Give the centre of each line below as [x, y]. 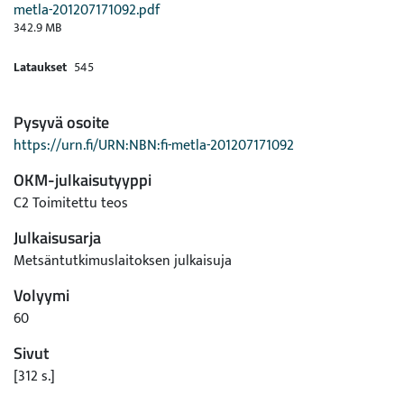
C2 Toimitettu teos [71, 203]
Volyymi [41, 295]
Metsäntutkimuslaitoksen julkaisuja [123, 261]
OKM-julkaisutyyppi [83, 180]
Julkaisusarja [57, 238]
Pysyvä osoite [61, 122]
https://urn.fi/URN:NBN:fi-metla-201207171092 [154, 146]
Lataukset [40, 67]
